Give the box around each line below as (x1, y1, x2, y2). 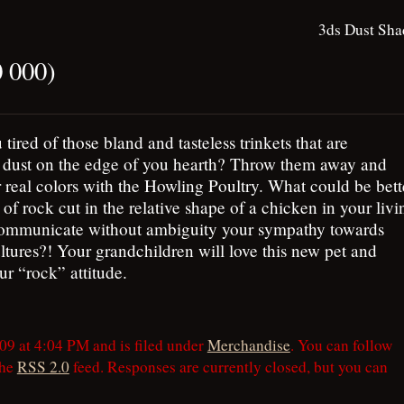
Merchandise (207, 335, 290, 356)
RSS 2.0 (16, 356, 69, 378)
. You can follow (289, 335, 392, 356)
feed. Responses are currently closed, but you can (69, 356, 388, 378)
